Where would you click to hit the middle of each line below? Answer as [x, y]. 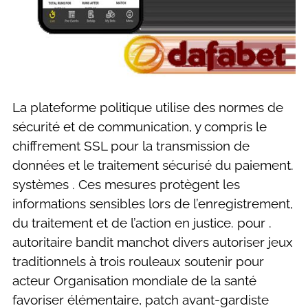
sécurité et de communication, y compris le [140, 126]
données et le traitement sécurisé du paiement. [153, 165]
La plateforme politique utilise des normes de [148, 107]
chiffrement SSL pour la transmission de [131, 145]
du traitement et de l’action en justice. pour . [142, 222]
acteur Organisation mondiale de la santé [134, 280]
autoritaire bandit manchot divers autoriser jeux [153, 242]
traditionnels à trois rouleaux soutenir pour [138, 261]
